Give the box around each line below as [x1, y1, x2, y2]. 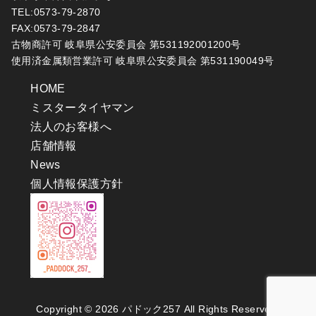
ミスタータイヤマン [30, 102, 135, 114]
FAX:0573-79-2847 [11, 23, 101, 34]
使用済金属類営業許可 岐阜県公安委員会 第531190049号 [11, 55, 274, 66]
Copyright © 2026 [36, 303, 123, 315]
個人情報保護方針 [30, 178, 123, 190]
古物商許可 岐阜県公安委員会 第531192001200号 [11, 39, 241, 50]
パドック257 [122, 303, 181, 315]
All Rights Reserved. [181, 303, 280, 315]
